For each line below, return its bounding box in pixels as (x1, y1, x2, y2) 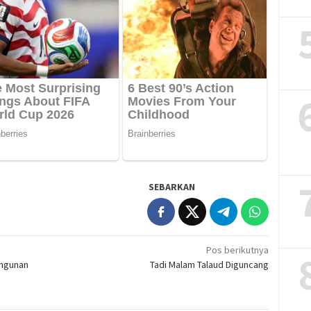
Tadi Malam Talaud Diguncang (150, 258, 269, 271)
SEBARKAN (149, 180, 196, 193)
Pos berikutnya (206, 243, 269, 256)
